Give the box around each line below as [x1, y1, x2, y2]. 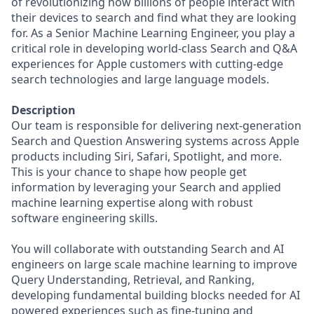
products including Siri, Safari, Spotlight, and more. [11, 149, 282, 164]
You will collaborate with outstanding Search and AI [11, 241, 284, 257]
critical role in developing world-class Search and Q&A [11, 41, 297, 56]
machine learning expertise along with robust [11, 195, 253, 210]
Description [11, 102, 76, 118]
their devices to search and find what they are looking [11, 10, 296, 25]
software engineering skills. [11, 210, 158, 226]
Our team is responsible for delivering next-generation [11, 118, 301, 133]
